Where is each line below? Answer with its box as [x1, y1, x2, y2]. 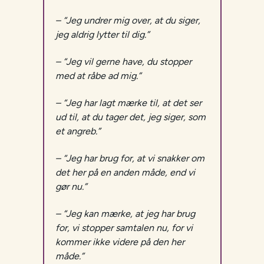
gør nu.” [55, 181, 87, 193]
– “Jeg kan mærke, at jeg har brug [55, 208, 195, 220]
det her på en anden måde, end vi [55, 167, 195, 179]
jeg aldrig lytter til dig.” [55, 29, 149, 41]
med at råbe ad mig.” [55, 70, 141, 82]
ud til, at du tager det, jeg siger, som [55, 111, 206, 123]
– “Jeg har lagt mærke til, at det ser [55, 97, 202, 109]
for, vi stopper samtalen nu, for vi [55, 222, 193, 234]
